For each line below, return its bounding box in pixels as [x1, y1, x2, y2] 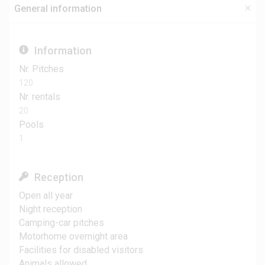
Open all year [19, 190, 73, 202]
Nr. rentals [19, 91, 60, 103]
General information [14, 2, 102, 14]
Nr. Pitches [19, 63, 64, 75]
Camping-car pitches [19, 217, 104, 229]
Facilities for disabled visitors [19, 244, 143, 256]
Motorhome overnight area [19, 231, 128, 243]
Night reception [19, 203, 82, 215]
